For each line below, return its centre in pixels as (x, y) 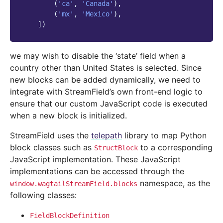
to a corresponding (175, 148)
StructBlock (116, 148)
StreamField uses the (51, 136)
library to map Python (164, 136)
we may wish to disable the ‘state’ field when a (98, 56)
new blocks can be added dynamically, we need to (105, 80)
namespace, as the (174, 183)
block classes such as (52, 148)
